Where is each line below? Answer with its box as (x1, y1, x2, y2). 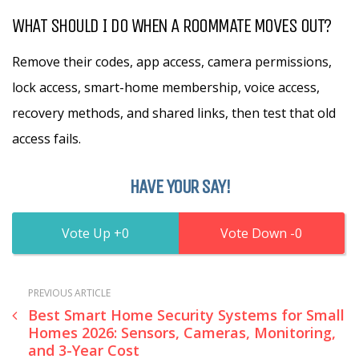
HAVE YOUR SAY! (130, 175, 229, 198)
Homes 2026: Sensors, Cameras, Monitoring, (28, 323, 336, 342)
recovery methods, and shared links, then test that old (12, 104, 336, 122)
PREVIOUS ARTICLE (28, 286, 111, 300)
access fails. (12, 130, 81, 147)
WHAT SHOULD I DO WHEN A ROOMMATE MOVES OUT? (12, 14, 331, 37)
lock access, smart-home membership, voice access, (12, 79, 320, 96)
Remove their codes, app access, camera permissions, (12, 53, 332, 71)
